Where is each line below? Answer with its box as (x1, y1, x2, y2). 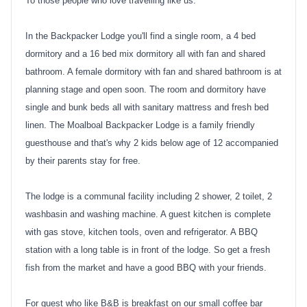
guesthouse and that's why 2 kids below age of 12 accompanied (25, 137, 278, 148)
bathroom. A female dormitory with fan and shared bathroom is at (25, 66, 282, 77)
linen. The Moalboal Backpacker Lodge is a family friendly (25, 119, 255, 130)
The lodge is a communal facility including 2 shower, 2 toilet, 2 (25, 191, 272, 201)
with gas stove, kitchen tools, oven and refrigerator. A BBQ (25, 226, 258, 237)
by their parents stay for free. (25, 155, 140, 166)
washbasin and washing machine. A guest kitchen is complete (25, 208, 271, 219)
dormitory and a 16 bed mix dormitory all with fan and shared (25, 48, 265, 59)
